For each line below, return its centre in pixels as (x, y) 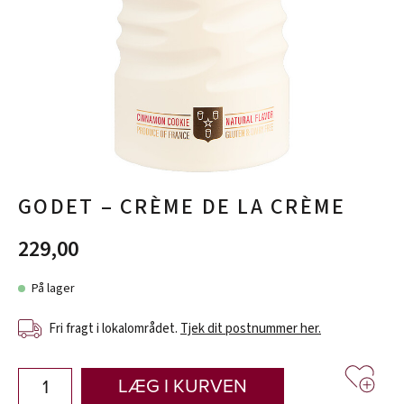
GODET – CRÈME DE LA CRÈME (182, 207)
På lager (53, 288)
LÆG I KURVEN (183, 386)
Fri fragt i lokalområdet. (115, 328)
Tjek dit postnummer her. (251, 328)
